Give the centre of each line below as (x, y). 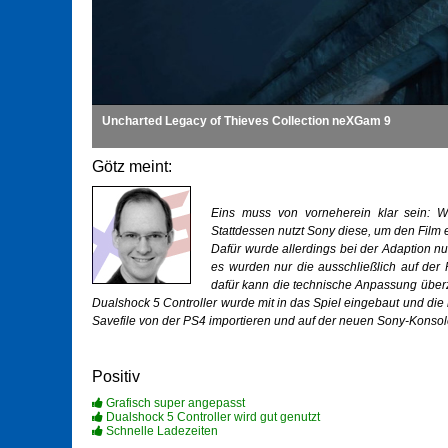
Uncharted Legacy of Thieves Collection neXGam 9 (246, 121)
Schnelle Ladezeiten (160, 431)
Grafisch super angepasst (174, 403)
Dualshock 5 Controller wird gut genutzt (211, 417)
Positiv (116, 377)
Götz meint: (132, 167)
